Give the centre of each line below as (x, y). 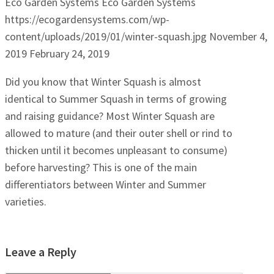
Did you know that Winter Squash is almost (103, 81)
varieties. (26, 201)
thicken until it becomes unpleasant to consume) (116, 150)
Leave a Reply (41, 251)
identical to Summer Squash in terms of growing (116, 98)
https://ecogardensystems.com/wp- (87, 19)
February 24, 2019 (69, 53)
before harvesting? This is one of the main (101, 167)
